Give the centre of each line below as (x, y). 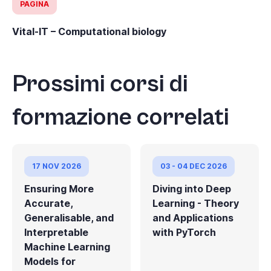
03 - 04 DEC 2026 (194, 166)
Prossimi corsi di (100, 84)
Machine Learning (67, 247)
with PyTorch (184, 232)
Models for (50, 261)
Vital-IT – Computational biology (89, 31)
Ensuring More (59, 188)
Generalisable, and (69, 217)
